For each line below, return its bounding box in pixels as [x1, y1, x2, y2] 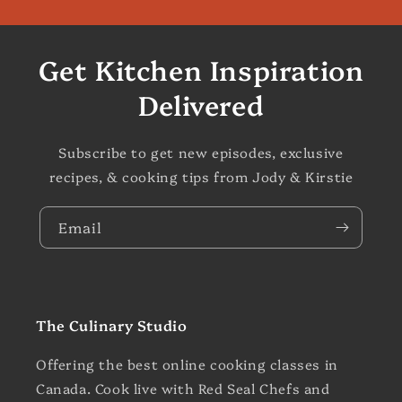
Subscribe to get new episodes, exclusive [58, 143, 344, 162]
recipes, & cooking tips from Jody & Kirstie [48, 167, 354, 186]
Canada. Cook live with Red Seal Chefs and [36, 379, 330, 398]
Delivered [137, 85, 265, 123]
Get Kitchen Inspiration [38, 50, 364, 88]
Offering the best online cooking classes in [36, 354, 338, 373]
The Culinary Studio [36, 315, 188, 335]
